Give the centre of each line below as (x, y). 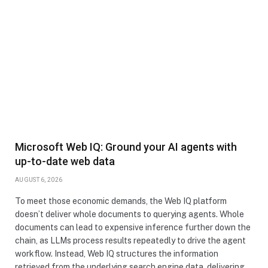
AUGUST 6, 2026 (39, 179)
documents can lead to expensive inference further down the (133, 227)
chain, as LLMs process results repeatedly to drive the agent (130, 240)
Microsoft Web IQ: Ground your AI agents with (126, 147)
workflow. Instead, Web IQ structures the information (117, 253)
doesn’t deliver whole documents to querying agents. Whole (130, 214)
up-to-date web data (65, 161)
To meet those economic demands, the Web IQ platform (121, 201)
